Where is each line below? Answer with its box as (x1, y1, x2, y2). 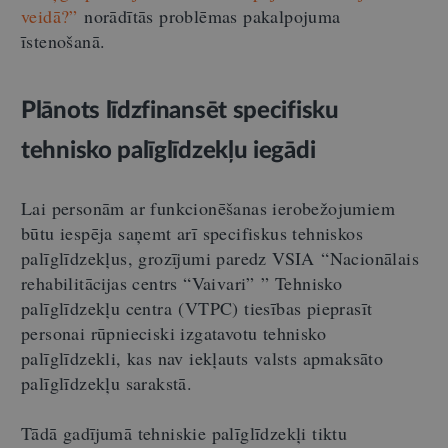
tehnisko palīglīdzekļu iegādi (21, 138, 316, 163)
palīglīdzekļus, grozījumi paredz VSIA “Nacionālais (21, 245, 419, 270)
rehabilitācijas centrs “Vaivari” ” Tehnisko (21, 270, 343, 295)
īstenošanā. (21, 28, 106, 53)
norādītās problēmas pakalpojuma (77, 3, 341, 28)
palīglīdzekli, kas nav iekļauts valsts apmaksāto (21, 345, 384, 370)
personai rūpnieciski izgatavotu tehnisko (21, 320, 326, 345)
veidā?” (21, 3, 78, 28)
